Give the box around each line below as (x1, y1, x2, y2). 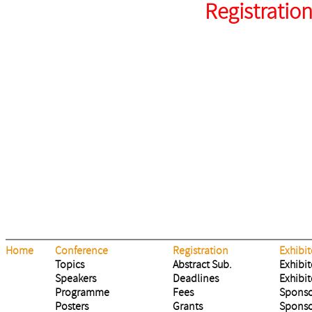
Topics (55, 258, 84, 272)
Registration (173, 244, 228, 258)
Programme (55, 286, 109, 299)
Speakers (55, 272, 96, 286)
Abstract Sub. (173, 258, 232, 272)
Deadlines (173, 272, 219, 286)
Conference (55, 244, 108, 258)
